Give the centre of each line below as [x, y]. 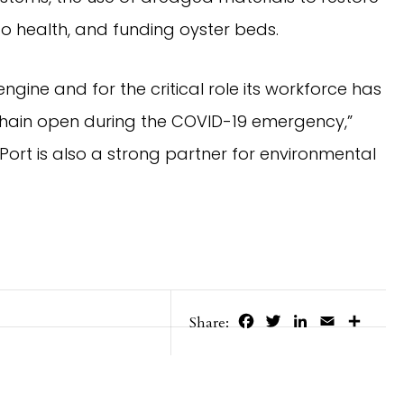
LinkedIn [339, 321]
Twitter [307, 321]
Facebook [286, 321]
